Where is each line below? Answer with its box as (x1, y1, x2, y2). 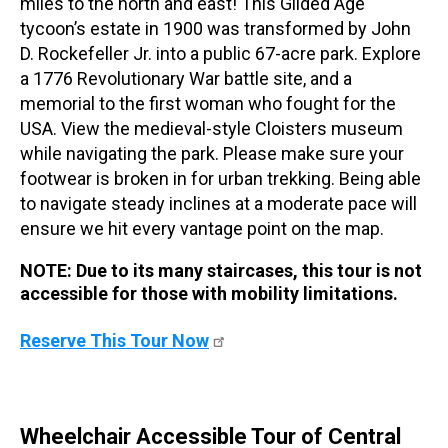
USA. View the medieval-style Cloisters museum (20, 117, 403, 139)
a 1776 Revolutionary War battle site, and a (20, 67, 352, 89)
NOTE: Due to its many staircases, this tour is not (20, 259, 422, 281)
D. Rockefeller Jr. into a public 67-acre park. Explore (20, 42, 421, 64)
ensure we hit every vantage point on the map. (20, 217, 384, 239)
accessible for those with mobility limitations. (20, 282, 398, 304)
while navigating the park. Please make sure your (20, 142, 404, 164)
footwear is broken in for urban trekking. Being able (20, 167, 421, 189)
